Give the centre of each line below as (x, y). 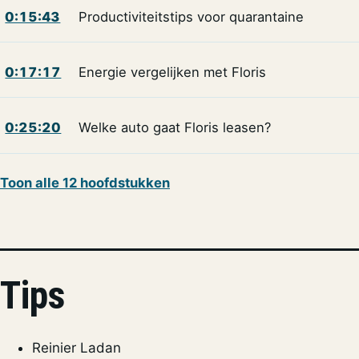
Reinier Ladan (77, 347)
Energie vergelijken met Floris (172, 72)
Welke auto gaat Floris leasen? (174, 128)
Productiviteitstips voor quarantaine (191, 16)
